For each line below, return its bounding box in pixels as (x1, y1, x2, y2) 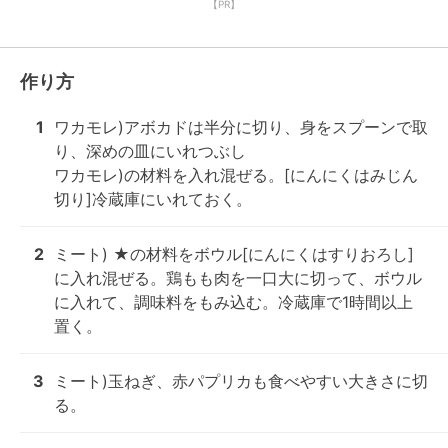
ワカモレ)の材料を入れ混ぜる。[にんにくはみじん (54, 165, 418, 185)
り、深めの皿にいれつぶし (54, 141, 246, 161)
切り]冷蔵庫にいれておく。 (54, 189, 252, 209)
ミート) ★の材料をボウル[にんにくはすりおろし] (54, 244, 414, 264)
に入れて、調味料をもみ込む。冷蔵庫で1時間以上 (54, 292, 413, 312)
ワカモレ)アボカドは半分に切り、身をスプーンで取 (54, 117, 428, 137)
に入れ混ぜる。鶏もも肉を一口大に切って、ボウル (54, 268, 422, 288)
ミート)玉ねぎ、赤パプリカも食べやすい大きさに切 (54, 371, 428, 391)
